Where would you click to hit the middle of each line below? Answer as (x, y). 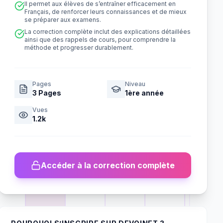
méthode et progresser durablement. (79, 48)
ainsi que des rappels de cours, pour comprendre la (100, 40)
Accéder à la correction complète (108, 165)
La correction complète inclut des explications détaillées (108, 32)
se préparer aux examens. (63, 20)
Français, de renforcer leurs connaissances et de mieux (106, 12)
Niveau (135, 84)
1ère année (144, 93)
